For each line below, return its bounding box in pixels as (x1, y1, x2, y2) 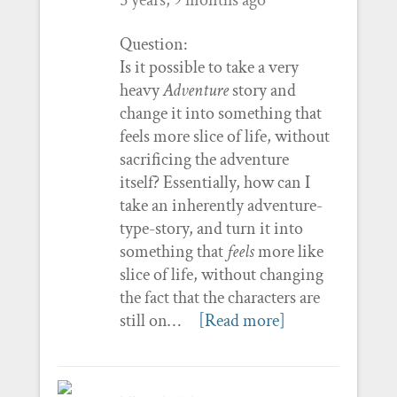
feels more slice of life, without (119, 124, 330, 148)
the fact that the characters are (119, 285, 320, 309)
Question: (119, 32, 188, 56)
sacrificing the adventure (119, 147, 289, 171)
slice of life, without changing (119, 262, 323, 286)
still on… (119, 308, 181, 332)
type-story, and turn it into (119, 216, 303, 240)
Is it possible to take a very (119, 55, 299, 79)
